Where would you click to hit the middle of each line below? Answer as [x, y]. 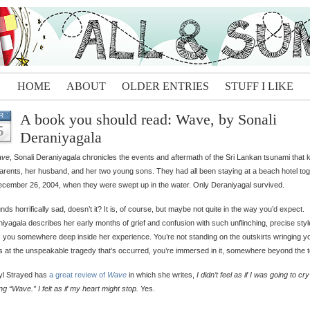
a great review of [78, 275]
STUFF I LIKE [259, 86]
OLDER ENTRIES [165, 86]
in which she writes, [162, 275]
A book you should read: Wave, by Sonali [148, 119]
